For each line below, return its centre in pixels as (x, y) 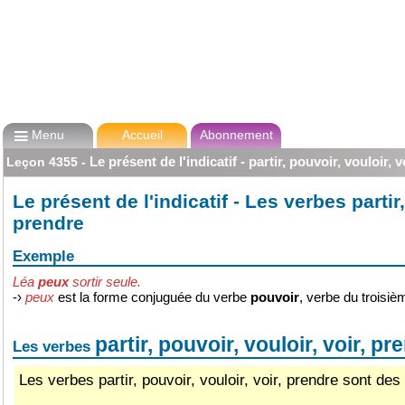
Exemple (43, 256)
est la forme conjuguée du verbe (154, 297)
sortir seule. (107, 282)
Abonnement (236, 135)
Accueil (142, 135)
